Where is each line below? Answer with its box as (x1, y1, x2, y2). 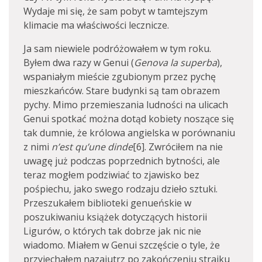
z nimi (23, 140, 51, 154)
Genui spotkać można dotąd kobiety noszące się (23, 112, 234, 126)
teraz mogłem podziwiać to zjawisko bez (23, 168, 199, 182)
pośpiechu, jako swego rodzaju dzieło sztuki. (23, 182, 218, 196)
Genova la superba (134, 56, 217, 70)
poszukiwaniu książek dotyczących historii (23, 211, 207, 224)
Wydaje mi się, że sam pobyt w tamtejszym (23, 5, 208, 18)
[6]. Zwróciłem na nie (133, 140, 223, 154)
